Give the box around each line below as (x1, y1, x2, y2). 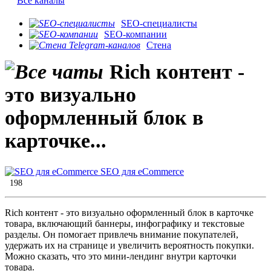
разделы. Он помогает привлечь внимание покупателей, (5, 229, 238, 240)
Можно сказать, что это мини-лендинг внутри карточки (5, 251, 237, 262)
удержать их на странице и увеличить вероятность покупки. (5, 240, 254, 251)
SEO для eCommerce (98, 166, 184, 177)
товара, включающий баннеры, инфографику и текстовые (5, 218, 244, 229)
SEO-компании (104, 29, 167, 40)
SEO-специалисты (121, 18, 197, 29)
